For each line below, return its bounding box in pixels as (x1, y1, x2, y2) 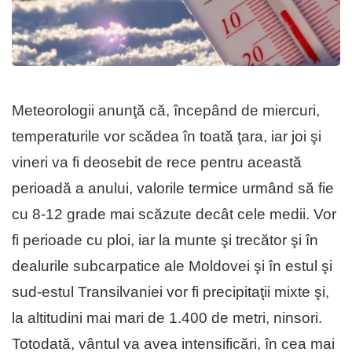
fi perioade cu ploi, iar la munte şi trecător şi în (12, 232, 318, 249)
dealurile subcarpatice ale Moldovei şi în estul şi (12, 258, 332, 275)
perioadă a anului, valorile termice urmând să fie (12, 180, 334, 197)
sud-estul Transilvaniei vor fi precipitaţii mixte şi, (12, 284, 329, 301)
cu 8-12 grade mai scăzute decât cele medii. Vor (12, 206, 336, 223)
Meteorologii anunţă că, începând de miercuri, (12, 102, 320, 119)
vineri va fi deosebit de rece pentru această (12, 154, 302, 171)
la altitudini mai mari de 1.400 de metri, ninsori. (12, 310, 322, 327)
